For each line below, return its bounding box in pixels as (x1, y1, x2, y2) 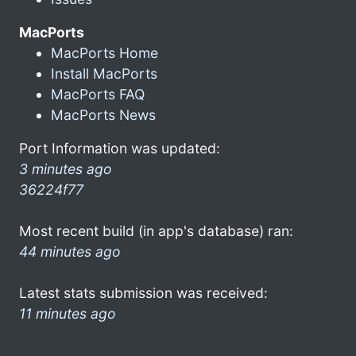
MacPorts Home (51, 44, 158, 61)
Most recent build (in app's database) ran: (19, 222, 293, 239)
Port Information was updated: (19, 139, 220, 157)
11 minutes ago (19, 304, 116, 322)
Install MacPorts (51, 64, 157, 82)
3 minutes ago (19, 160, 112, 177)
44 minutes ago (19, 242, 121, 260)
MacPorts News (51, 106, 156, 123)
